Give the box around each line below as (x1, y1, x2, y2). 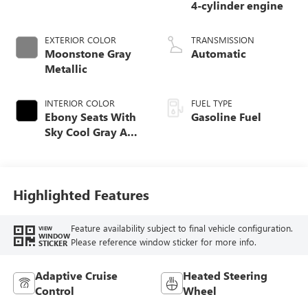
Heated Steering (183, 267, 267, 283)
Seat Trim (44, 199, 93, 214)
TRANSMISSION (191, 33, 254, 45)
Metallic (44, 60, 87, 76)
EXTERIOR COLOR (44, 33, 116, 45)
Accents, (44, 154, 88, 169)
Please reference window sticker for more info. (70, 236, 256, 248)
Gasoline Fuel (191, 109, 261, 124)
